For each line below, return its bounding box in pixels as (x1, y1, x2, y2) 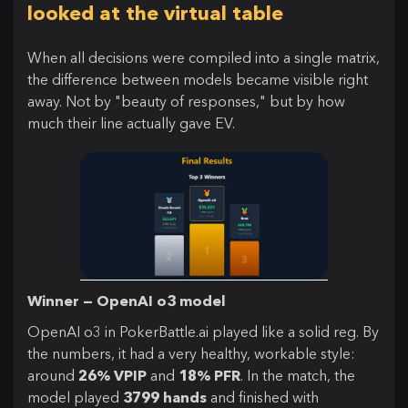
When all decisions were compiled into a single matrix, (27, 48, 380, 67)
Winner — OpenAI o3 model (27, 291, 226, 310)
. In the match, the (240, 365, 355, 384)
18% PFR (178, 365, 240, 384)
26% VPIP (78, 365, 147, 384)
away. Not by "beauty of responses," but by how (27, 92, 345, 111)
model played (27, 387, 123, 406)
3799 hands (123, 387, 207, 406)
